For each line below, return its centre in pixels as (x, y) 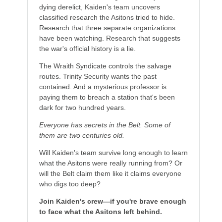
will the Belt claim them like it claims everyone (110, 173)
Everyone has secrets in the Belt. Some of (105, 125)
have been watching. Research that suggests (110, 38)
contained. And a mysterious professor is (103, 87)
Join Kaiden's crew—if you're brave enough (112, 201)
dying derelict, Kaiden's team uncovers (99, 7)
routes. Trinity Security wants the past (98, 76)
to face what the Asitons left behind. (100, 212)
